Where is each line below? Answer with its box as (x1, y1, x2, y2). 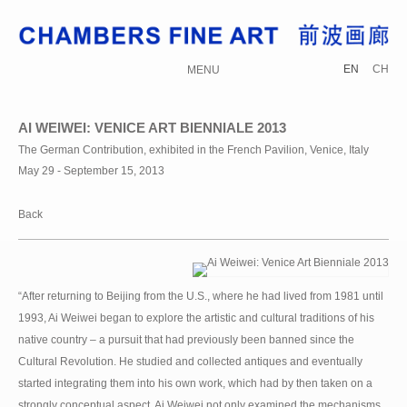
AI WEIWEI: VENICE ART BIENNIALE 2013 (18, 119, 286, 135)
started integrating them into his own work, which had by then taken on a (18, 376, 372, 390)
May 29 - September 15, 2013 (18, 164, 164, 177)
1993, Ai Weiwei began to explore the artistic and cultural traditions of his (18, 311, 374, 324)
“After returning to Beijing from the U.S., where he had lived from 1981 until (18, 289, 383, 303)
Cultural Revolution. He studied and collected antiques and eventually (18, 354, 362, 368)
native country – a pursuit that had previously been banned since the (18, 333, 354, 346)
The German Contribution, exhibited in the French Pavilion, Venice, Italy (18, 143, 369, 156)
